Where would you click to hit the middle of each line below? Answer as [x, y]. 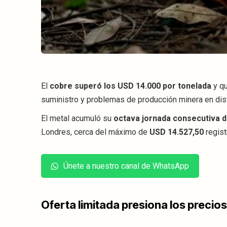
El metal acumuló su [77, 118]
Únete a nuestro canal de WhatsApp [126, 166]
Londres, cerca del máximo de [95, 132]
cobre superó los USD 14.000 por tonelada [130, 86]
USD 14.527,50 [177, 132]
